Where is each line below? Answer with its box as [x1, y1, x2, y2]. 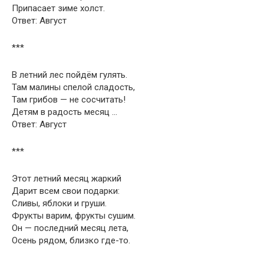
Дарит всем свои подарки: [12, 185, 120, 196]
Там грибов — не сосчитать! [12, 94, 126, 105]
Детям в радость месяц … [12, 106, 117, 117]
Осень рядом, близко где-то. [12, 235, 130, 246]
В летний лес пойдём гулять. [12, 69, 127, 80]
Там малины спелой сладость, [12, 81, 135, 93]
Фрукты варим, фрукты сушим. [12, 210, 136, 221]
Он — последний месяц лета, [12, 222, 128, 233]
